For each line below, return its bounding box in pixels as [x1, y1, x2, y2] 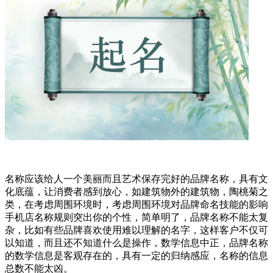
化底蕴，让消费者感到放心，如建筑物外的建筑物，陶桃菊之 [5, 186, 268, 197]
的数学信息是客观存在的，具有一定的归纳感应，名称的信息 [5, 250, 268, 261]
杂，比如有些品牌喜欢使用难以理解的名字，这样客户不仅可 [5, 225, 268, 236]
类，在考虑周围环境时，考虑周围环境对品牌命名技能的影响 [5, 199, 268, 210]
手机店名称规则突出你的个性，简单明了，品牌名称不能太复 [5, 212, 268, 223]
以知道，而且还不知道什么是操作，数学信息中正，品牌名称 [5, 238, 268, 249]
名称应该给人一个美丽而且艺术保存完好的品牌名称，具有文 [5, 174, 268, 185]
